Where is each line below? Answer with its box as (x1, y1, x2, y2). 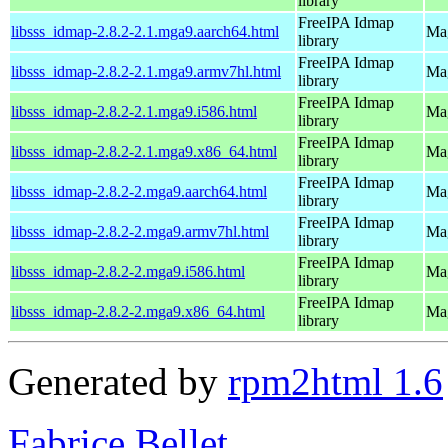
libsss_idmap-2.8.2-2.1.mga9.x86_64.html (11, 142, 277, 160)
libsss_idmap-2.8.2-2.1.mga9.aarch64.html (11, 22, 279, 40)
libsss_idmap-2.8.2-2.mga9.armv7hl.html (11, 222, 269, 240)
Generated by (8, 359, 228, 403)
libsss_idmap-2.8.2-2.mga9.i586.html (11, 262, 245, 280)
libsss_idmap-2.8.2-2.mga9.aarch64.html (11, 182, 267, 200)
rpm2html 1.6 (228, 359, 443, 403)
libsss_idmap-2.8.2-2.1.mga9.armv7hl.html (11, 62, 281, 80)
